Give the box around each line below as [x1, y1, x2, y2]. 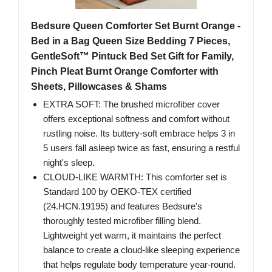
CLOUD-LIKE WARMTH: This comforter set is [43, 172, 227, 183]
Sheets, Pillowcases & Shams [31, 81, 167, 92]
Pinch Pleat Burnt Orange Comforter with [31, 66, 219, 77]
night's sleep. [43, 157, 95, 168]
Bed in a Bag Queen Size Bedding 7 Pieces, [31, 36, 230, 47]
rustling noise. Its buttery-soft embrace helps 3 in [43, 128, 235, 139]
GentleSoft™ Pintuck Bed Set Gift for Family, [31, 51, 234, 62]
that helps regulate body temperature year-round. [43, 259, 236, 270]
